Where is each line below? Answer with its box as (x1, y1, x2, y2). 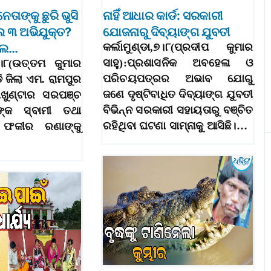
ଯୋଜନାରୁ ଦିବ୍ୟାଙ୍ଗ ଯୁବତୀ (103, 25, 230, 40)
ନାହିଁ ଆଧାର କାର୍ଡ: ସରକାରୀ (103, 8, 223, 24)
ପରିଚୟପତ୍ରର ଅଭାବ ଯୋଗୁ (103, 73, 253, 85)
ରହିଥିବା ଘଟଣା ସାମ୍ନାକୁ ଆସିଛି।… (103, 120, 247, 132)
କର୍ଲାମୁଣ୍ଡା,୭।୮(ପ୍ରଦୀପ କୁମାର (103, 41, 253, 54)
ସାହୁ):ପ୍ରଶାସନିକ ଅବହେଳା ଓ (103, 57, 253, 70)
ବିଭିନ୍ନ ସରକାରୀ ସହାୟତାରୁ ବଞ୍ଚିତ (103, 104, 253, 117)
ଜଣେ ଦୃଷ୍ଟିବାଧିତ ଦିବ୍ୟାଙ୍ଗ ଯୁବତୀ (103, 88, 253, 101)
